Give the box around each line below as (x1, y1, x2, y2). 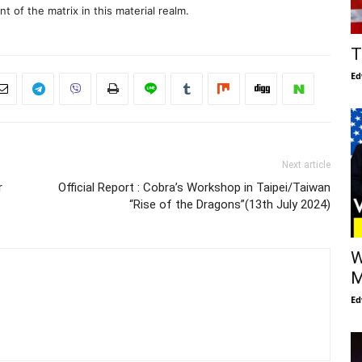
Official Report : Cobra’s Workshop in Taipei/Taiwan (58, 180, 330, 196)
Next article (282, 159, 330, 171)
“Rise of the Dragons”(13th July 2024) (129, 197, 330, 213)
